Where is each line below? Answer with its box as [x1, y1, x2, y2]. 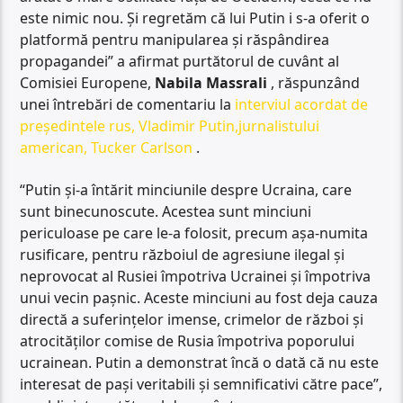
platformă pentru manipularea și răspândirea [20, 30, 330, 50]
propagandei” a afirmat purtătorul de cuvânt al [20, 51, 340, 72]
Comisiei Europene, [20, 73, 156, 94]
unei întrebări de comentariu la [20, 94, 236, 115]
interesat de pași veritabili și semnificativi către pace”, [20, 373, 383, 394]
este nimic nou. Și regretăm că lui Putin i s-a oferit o [20, 8, 371, 29]
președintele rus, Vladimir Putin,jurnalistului [20, 116, 320, 137]
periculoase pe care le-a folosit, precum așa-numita [20, 222, 369, 243]
